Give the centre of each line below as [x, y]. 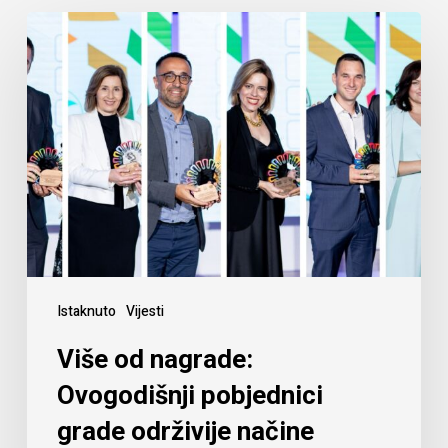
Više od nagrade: [154, 358]
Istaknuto [86, 311]
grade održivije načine [185, 430]
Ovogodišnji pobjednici [189, 394]
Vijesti [144, 311]
